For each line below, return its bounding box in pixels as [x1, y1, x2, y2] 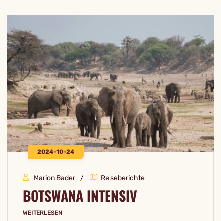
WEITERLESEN [23, 209, 62, 216]
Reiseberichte [101, 173, 145, 182]
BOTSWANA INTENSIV [23, 185, 137, 206]
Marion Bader [34, 173, 75, 182]
